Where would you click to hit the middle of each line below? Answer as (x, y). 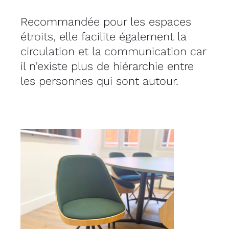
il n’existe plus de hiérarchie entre (107, 66)
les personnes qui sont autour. (99, 81)
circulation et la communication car (113, 51)
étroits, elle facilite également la (103, 36)
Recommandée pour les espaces (106, 21)
